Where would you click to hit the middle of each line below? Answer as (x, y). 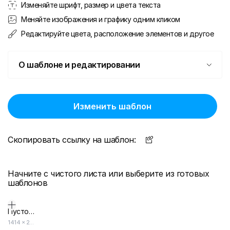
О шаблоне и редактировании (79, 65)
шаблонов (28, 183)
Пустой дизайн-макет (31, 211)
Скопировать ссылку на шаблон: (72, 140)
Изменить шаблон (112, 106)
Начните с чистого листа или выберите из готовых (109, 174)
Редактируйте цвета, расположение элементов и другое (118, 34)
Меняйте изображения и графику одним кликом (101, 19)
